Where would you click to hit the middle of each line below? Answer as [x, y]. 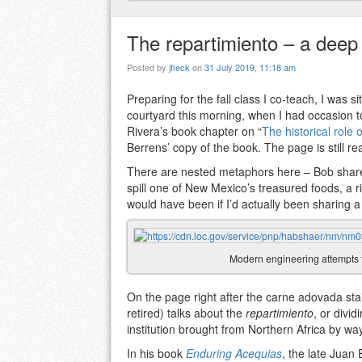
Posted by [148, 67]
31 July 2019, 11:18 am [250, 67]
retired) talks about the [186, 313]
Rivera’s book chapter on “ [194, 131]
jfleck [179, 67]
